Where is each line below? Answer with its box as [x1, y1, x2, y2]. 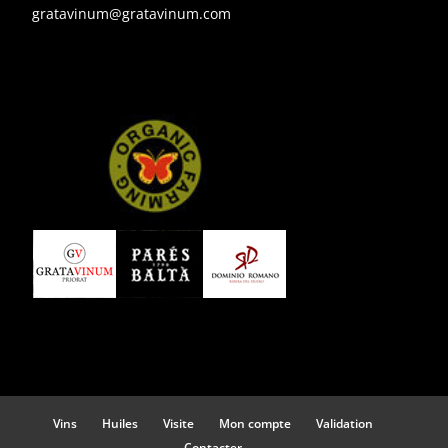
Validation [316, 414, 373, 432]
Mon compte [219, 414, 291, 432]
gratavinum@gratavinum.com [32, 4, 231, 24]
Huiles [102, 414, 138, 432]
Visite [163, 414, 194, 432]
